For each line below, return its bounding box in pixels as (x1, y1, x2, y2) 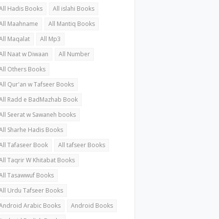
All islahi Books (53, 4, 95, 13)
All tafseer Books (58, 140, 106, 149)
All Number (59, 49, 90, 58)
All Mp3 (40, 34, 61, 43)
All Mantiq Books (48, 19, 95, 28)
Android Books (71, 201, 113, 210)
